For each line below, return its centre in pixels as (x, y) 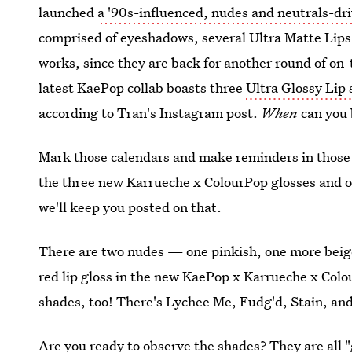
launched (68, 12)
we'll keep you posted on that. (130, 207)
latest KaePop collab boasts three (143, 88)
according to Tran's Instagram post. (150, 113)
